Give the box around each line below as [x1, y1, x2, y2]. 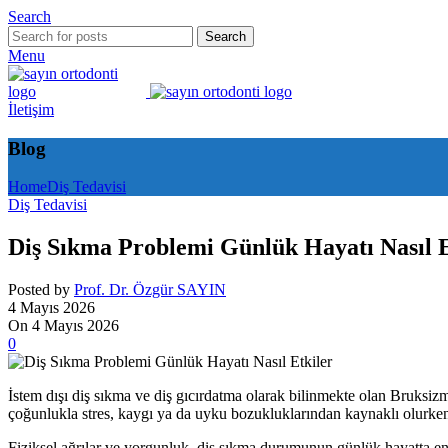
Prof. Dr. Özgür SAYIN [74, 281, 226, 299]
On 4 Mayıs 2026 [8, 317, 119, 335]
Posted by [8, 281, 70, 299]
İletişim [8, 101, 54, 118]
